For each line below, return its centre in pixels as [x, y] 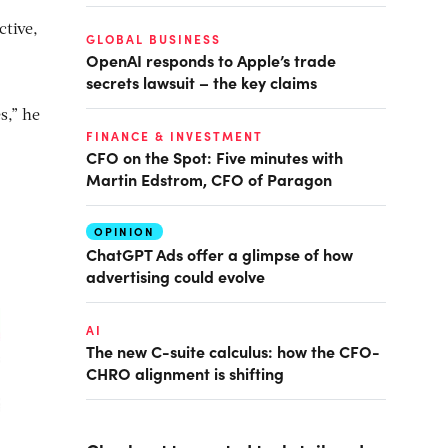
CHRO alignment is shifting [185, 373]
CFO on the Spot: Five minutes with [214, 157]
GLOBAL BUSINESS [153, 39]
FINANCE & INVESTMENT [174, 136]
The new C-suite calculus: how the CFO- [233, 351]
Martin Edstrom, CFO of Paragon [209, 179]
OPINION [124, 231]
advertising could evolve [175, 276]
